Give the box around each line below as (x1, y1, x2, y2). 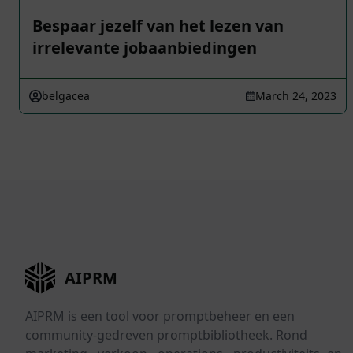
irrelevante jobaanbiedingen (32, 37, 257, 58)
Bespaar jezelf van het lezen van (32, 15, 284, 36)
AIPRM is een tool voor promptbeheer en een (25, 307, 295, 325)
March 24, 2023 (255, 88, 336, 103)
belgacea (42, 88, 90, 103)
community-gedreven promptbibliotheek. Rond (25, 326, 307, 344)
